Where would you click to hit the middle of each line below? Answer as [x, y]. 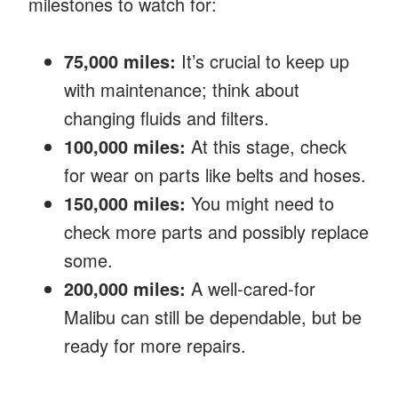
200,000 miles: [125, 288]
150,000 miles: [125, 203]
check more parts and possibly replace [216, 231]
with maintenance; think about [182, 89]
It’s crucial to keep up [263, 60]
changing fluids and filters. [167, 117]
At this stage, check [266, 146]
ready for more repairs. [155, 345]
